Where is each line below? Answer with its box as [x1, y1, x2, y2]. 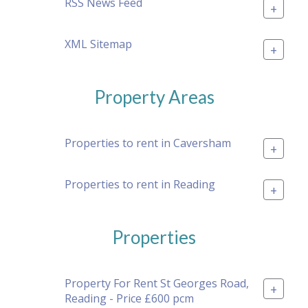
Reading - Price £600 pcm [65, 290, 194, 306]
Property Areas [93, 86, 214, 108]
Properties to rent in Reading [65, 176, 215, 192]
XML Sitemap [65, 36, 132, 52]
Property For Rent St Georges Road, [65, 275, 249, 291]
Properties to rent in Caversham [65, 135, 231, 151]
